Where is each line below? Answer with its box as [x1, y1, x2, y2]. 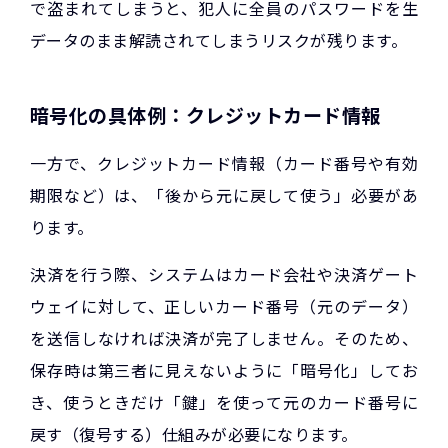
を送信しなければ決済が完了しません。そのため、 [30, 325, 418, 350]
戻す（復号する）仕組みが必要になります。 [30, 421, 358, 446]
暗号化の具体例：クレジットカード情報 [30, 101, 381, 129]
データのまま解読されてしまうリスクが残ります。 [30, 28, 408, 53]
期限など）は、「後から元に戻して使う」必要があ [30, 183, 418, 208]
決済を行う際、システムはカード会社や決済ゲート [30, 261, 418, 286]
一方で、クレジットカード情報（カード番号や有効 [30, 151, 418, 176]
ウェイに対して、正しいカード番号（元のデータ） [30, 293, 418, 318]
